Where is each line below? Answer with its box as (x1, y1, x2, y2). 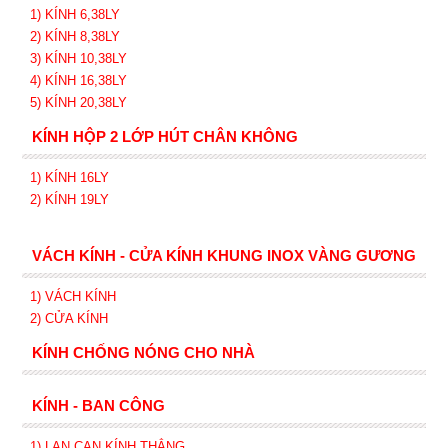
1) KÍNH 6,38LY (29, 6, 124, 22)
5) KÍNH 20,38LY (29, 94, 127, 110)
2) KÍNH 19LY (29, 191, 109, 207)
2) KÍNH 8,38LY (29, 28, 120, 44)
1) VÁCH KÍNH (29, 288, 116, 304)
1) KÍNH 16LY (29, 169, 113, 185)
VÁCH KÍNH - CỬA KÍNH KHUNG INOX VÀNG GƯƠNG (31, 246, 416, 264)
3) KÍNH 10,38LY (29, 50, 127, 66)
